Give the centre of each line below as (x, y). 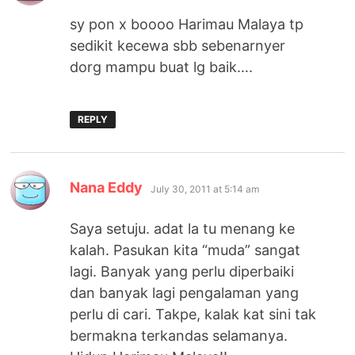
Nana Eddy (107, 187)
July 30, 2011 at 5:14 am (205, 189)
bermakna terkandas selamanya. (179, 335)
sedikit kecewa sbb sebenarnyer (178, 45)
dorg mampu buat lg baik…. (162, 67)
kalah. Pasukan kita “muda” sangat (185, 250)
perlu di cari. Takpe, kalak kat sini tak (193, 314)
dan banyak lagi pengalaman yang (185, 292)
